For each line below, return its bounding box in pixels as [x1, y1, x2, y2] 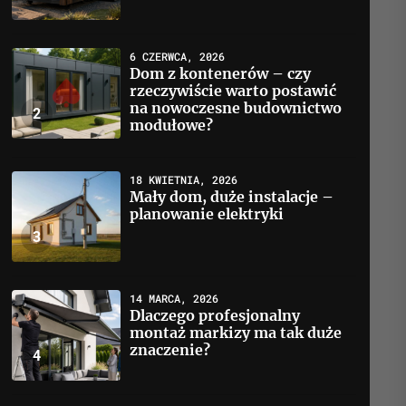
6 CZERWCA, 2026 [130, 49, 226, 63]
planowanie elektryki [130, 205, 285, 223]
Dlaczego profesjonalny [130, 306, 301, 324]
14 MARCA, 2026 [130, 291, 219, 305]
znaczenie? [130, 341, 211, 359]
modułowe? [130, 116, 214, 134]
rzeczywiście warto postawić [130, 82, 337, 100]
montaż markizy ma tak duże [130, 324, 343, 342]
